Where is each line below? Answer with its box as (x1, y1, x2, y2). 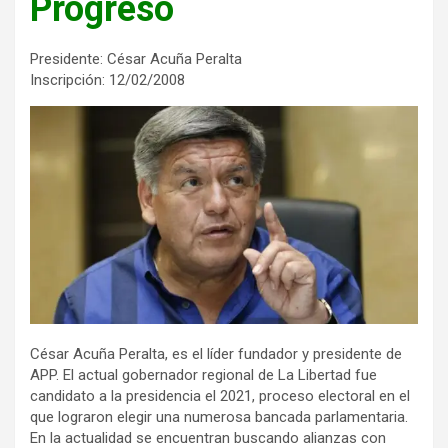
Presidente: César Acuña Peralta (30, 49, 242, 68)
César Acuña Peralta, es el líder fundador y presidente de (30, 345, 402, 364)
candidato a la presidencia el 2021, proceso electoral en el (30, 387, 410, 406)
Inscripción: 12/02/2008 (30, 70, 185, 89)
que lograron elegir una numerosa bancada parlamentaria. (30, 408, 408, 427)
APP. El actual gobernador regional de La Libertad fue (30, 366, 377, 385)
